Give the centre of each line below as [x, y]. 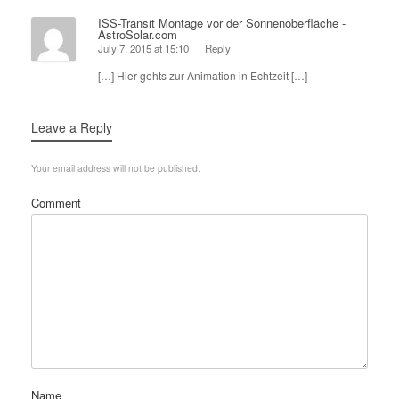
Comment [56, 203]
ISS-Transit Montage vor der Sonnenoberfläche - [222, 22]
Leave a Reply [72, 128]
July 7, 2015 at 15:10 [143, 49]
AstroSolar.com [138, 34]
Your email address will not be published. [116, 168]
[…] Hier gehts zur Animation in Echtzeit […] [203, 76]
